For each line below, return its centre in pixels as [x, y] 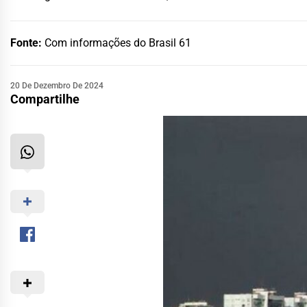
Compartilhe [45, 99]
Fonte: [27, 42]
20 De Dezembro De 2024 [57, 85]
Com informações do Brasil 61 [118, 42]
